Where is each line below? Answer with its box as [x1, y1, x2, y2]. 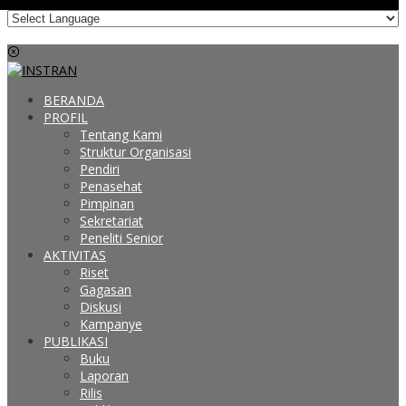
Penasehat [80, 178, 142, 196]
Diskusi [80, 298, 121, 316]
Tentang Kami [80, 126, 162, 144]
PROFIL [43, 109, 88, 127]
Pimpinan [80, 195, 134, 213]
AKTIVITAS [43, 246, 106, 265]
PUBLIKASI [43, 333, 108, 351]
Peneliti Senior [80, 229, 163, 247]
